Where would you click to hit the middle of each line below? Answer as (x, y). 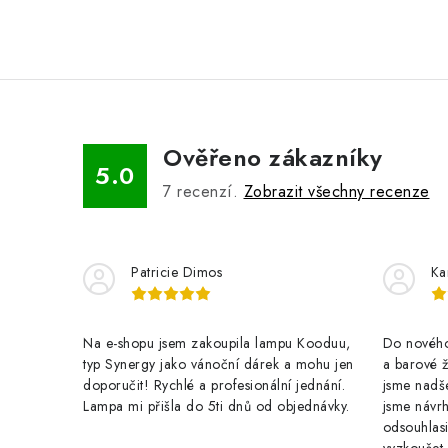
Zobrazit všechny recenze (336, 191)
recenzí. (207, 191)
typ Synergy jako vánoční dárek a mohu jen (218, 364)
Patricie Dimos (176, 272)
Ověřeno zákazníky (273, 157)
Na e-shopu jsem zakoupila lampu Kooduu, (217, 343)
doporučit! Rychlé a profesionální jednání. (214, 385)
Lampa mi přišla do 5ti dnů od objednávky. (216, 406)
